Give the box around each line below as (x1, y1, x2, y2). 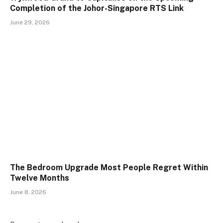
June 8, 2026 (10, 188, 46, 196)
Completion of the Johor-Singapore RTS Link (10, 3, 184, 13)
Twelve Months (10, 173, 69, 183)
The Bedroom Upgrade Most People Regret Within (10, 162, 208, 172)
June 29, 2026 (10, 19, 50, 26)
